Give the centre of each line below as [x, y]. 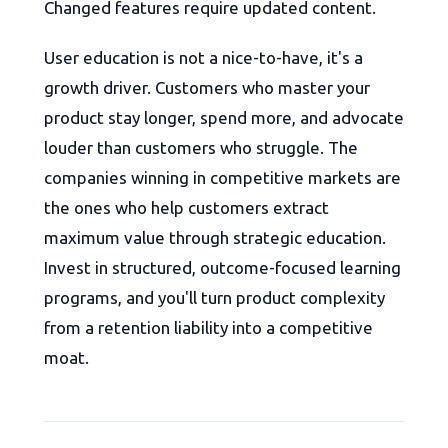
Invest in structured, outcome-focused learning [222, 268]
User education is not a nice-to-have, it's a [203, 58]
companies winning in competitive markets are [222, 178]
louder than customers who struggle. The [201, 148]
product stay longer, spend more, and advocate [224, 118]
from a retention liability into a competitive [208, 328]
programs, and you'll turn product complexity [214, 298]
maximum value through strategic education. [215, 238]
